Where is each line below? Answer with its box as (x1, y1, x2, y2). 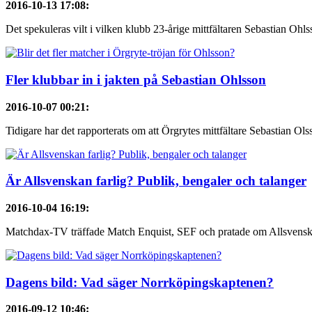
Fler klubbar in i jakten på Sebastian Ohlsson (6, 72, 266, 87)
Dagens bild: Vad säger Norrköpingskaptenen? (6, 274, 274, 290)
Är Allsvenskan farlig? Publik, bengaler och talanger (6, 173, 306, 189)
